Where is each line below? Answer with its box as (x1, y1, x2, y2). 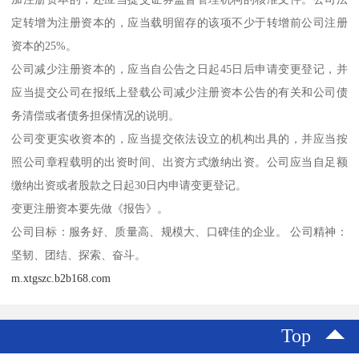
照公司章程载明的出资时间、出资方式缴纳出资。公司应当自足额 (11, 155, 348, 168)
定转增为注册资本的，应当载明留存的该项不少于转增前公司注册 (11, 15, 348, 29)
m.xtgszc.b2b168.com (11, 271, 111, 284)
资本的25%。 (11, 38, 78, 52)
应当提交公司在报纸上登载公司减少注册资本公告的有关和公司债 (11, 85, 348, 99)
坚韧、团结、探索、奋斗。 (11, 248, 147, 261)
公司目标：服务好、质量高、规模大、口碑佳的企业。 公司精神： (11, 224, 348, 238)
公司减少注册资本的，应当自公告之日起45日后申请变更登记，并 (11, 62, 348, 75)
